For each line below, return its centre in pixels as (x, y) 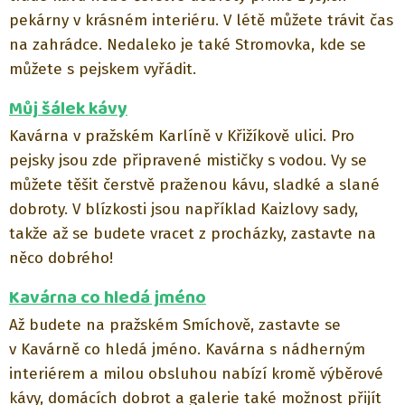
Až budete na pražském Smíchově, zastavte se (175, 325)
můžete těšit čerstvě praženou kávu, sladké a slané (194, 184)
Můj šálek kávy (68, 108)
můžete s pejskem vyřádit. (103, 69)
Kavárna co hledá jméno (108, 297)
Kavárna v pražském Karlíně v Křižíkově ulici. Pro (182, 136)
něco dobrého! (61, 258)
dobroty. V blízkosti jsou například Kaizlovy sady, (184, 209)
